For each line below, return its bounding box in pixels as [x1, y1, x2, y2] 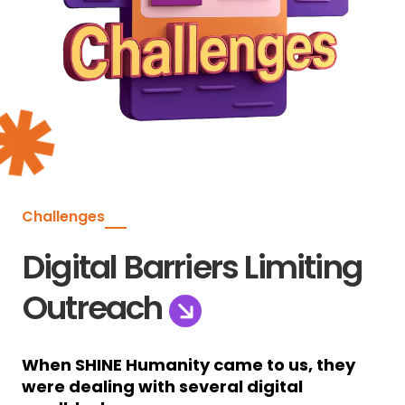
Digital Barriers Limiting [23, 243, 363, 290]
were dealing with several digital [22, 374, 303, 398]
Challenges [22, 205, 105, 227]
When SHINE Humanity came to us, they [22, 353, 355, 376]
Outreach [23, 284, 169, 331]
